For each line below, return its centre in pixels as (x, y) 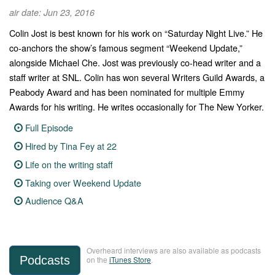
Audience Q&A (55, 201)
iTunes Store (130, 259)
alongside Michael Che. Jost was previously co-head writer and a (135, 63)
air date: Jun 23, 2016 (52, 13)
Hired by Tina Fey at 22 (71, 146)
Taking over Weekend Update (83, 182)
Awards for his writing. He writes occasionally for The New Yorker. (137, 107)
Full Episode (49, 128)
